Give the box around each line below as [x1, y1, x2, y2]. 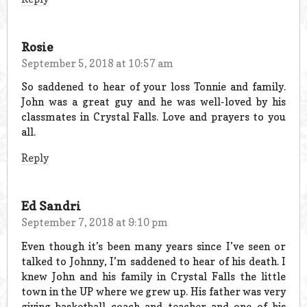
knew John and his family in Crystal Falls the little [21, 270, 286, 283]
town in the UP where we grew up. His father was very [21, 285, 286, 298]
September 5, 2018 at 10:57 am [21, 56, 173, 70]
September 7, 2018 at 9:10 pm [21, 216, 168, 230]
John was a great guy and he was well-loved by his [21, 95, 286, 109]
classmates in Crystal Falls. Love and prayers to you [21, 110, 286, 124]
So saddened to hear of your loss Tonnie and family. [21, 80, 286, 94]
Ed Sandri [21, 199, 81, 214]
